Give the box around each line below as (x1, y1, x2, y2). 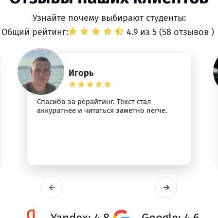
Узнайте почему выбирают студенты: (32, 13, 186, 23)
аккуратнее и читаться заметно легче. (37, 106, 168, 115)
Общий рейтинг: (1, 27, 68, 37)
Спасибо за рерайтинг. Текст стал (37, 97, 152, 106)
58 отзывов (162, 27, 211, 37)
